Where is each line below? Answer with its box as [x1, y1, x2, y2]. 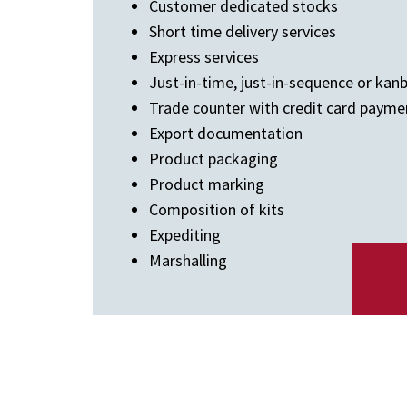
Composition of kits [149, 199, 284, 220]
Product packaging [149, 148, 278, 169]
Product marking [149, 174, 264, 194]
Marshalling [149, 250, 227, 271]
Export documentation [149, 123, 303, 144]
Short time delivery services [149, 21, 336, 42]
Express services [149, 46, 259, 67]
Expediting [149, 224, 221, 245]
